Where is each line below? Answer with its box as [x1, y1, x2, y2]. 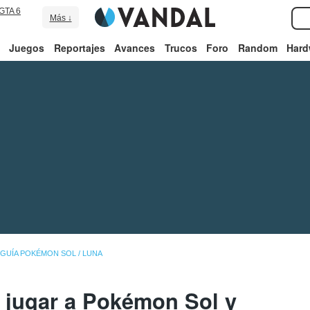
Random [237, 41, 277, 55]
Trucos [164, 41, 197, 55]
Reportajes [53, 41, 105, 55]
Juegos [9, 41, 45, 55]
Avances [114, 41, 156, 55]
